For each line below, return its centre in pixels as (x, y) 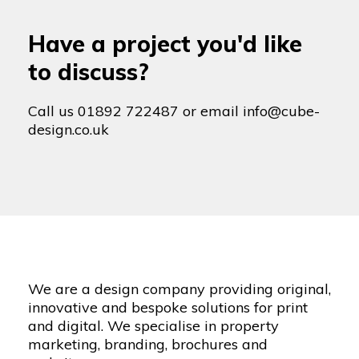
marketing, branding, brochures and (148, 345)
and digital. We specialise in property (153, 326)
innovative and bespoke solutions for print (168, 308)
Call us (53, 111)
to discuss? (89, 72)
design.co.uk (69, 130)
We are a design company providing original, (179, 289)
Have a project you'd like (165, 44)
